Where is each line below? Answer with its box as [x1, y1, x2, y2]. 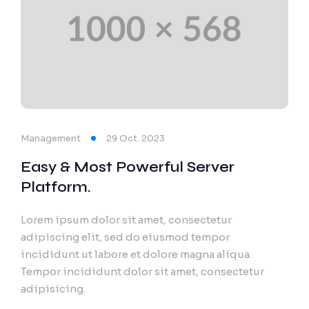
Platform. [21, 178, 91, 196]
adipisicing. [21, 281, 86, 295]
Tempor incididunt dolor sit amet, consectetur [21, 264, 264, 278]
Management [21, 132, 81, 144]
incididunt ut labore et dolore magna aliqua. [21, 247, 252, 261]
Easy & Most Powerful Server [21, 158, 235, 176]
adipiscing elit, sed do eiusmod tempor [21, 230, 230, 243]
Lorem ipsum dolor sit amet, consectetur [21, 212, 232, 226]
